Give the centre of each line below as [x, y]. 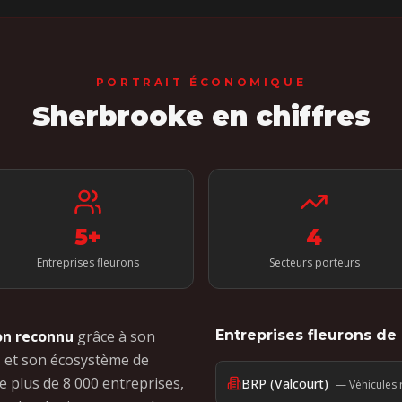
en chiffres [287, 116]
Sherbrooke [118, 116]
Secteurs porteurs [314, 262]
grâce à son [114, 336]
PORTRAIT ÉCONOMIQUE [201, 82]
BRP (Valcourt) [285, 384]
